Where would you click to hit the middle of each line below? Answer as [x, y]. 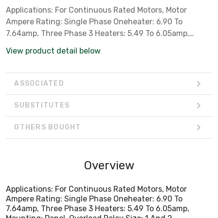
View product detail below [53, 51]
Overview [109, 165]
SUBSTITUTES [42, 106]
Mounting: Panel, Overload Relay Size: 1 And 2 [89, 45]
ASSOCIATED [39, 84]
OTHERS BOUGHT [48, 127]
